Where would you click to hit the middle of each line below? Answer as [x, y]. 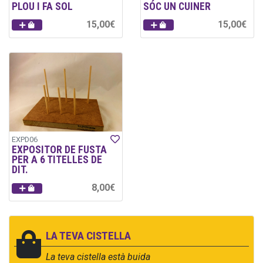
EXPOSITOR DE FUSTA [59, 150]
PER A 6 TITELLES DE [57, 160]
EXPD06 [25, 140]
